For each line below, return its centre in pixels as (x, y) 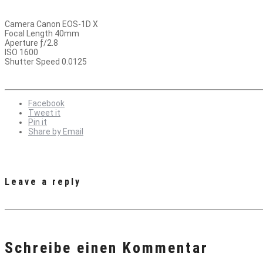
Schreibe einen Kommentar (107, 247)
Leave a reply (43, 181)
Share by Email (56, 132)
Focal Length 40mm (42, 34)
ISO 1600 (21, 53)
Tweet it (44, 113)
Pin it (38, 122)
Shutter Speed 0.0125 (46, 62)
